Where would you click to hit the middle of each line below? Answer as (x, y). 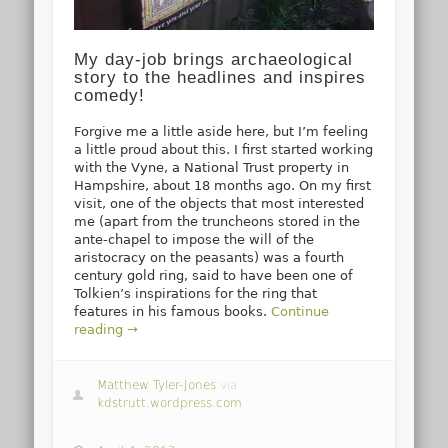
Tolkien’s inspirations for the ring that (196, 294)
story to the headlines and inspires (220, 78)
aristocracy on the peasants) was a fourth (209, 258)
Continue (300, 312)
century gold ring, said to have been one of (214, 276)
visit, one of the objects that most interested (219, 204)
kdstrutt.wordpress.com (170, 403)
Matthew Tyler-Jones (157, 385)
